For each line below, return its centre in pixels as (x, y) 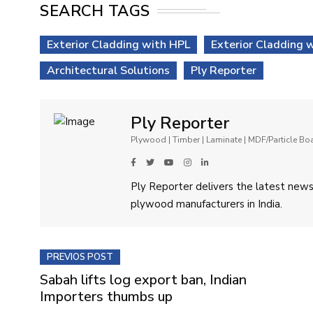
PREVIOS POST (80, 257)
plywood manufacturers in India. (206, 204)
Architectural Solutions (108, 70)
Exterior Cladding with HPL (118, 44)
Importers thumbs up (106, 296)
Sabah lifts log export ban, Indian (143, 279)
